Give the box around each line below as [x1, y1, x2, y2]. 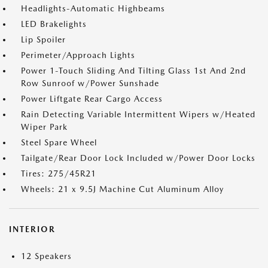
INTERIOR [9, 224, 56, 234]
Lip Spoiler [21, 35, 66, 44]
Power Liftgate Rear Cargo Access [21, 94, 163, 103]
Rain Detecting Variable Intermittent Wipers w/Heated [21, 109, 255, 119]
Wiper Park [21, 122, 68, 132]
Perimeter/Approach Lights [21, 50, 135, 60]
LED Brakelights [21, 19, 87, 29]
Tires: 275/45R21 [21, 169, 96, 178]
